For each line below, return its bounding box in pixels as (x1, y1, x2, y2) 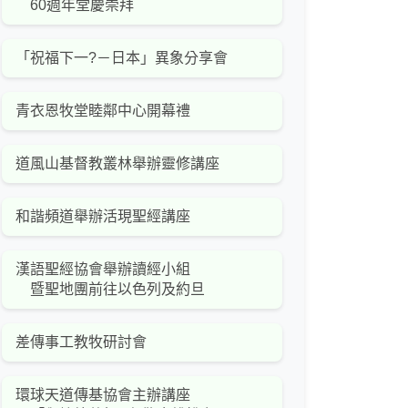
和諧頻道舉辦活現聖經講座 (15, 209, 190, 225)
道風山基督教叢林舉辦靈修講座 (15, 156, 219, 172)
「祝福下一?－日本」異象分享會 (15, 50, 228, 66)
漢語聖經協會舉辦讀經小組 (15, 261, 190, 278)
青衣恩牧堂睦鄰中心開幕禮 (15, 103, 190, 119)
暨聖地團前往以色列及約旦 (15, 281, 205, 298)
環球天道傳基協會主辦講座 (15, 387, 190, 403)
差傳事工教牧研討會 (15, 334, 147, 351)
